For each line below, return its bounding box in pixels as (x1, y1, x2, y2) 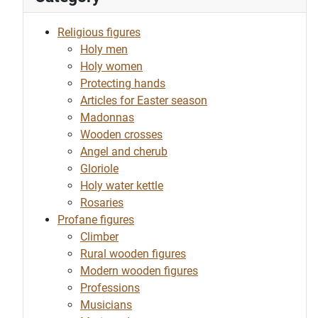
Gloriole (80, 162, 119, 175)
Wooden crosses (80, 128, 163, 141)
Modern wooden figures (80, 264, 198, 278)
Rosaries (80, 196, 124, 209)
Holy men (80, 43, 128, 56)
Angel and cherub (80, 145, 168, 158)
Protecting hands (80, 77, 165, 90)
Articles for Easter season (80, 94, 207, 107)
